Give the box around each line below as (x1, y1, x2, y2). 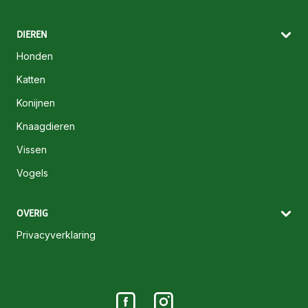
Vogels (16, 167, 48, 179)
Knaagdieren (16, 120, 75, 133)
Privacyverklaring (16, 229, 96, 241)
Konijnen (16, 97, 55, 109)
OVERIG (16, 207, 48, 220)
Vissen (16, 144, 47, 156)
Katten (16, 74, 45, 86)
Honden (16, 50, 53, 63)
